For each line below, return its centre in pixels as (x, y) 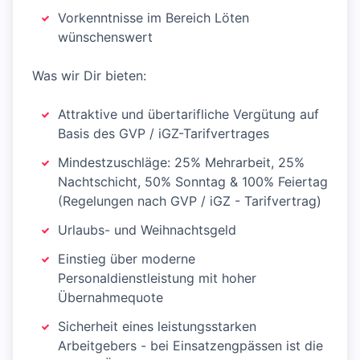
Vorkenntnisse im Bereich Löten (153, 18)
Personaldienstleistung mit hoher (157, 278)
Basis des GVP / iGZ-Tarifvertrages (164, 134)
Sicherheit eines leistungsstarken (157, 327)
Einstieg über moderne (127, 259)
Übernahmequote (110, 298)
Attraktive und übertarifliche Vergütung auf (188, 115)
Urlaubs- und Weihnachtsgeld (147, 230)
